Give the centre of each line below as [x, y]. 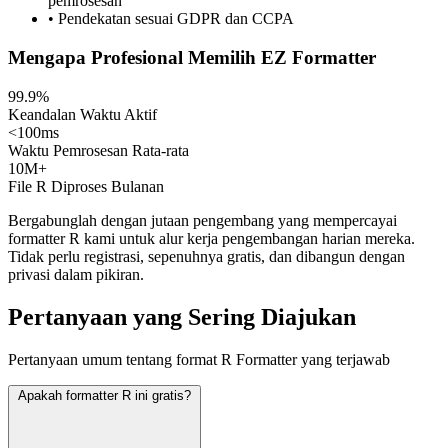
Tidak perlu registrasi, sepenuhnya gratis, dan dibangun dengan [206, 256]
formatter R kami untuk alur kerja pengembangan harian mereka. [211, 238]
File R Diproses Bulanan [86, 186]
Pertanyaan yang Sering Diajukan [182, 316]
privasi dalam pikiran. [76, 274]
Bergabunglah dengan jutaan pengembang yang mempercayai [202, 220]
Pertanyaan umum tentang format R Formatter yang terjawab [199, 359]
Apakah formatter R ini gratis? [104, 395]
